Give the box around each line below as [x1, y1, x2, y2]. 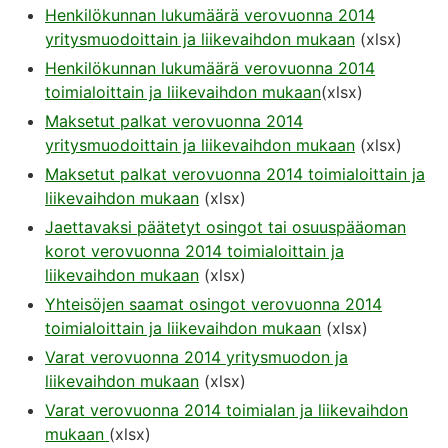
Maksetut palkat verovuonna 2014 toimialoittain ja [45, 164, 425, 185]
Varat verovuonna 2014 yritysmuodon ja [45, 347, 348, 368]
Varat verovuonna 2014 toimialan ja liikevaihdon [45, 400, 408, 421]
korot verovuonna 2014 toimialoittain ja [45, 241, 344, 262]
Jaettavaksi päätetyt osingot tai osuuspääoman [45, 217, 406, 238]
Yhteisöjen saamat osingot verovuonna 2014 [45, 294, 382, 315]
